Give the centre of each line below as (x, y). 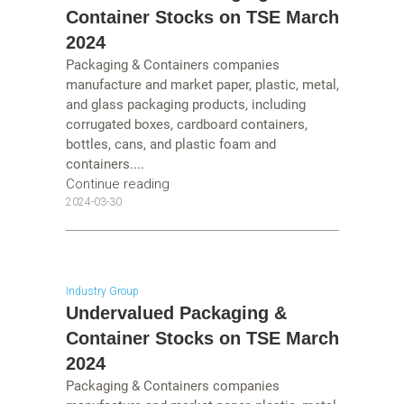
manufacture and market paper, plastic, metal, (202, 84)
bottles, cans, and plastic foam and (170, 144)
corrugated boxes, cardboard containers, (186, 124)
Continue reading (117, 184)
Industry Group (102, 292)
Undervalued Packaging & (176, 313)
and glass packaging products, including (185, 104)
